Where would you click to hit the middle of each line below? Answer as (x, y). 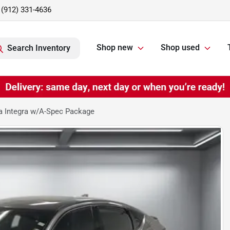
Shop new (115, 48)
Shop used (180, 48)
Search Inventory (39, 48)
